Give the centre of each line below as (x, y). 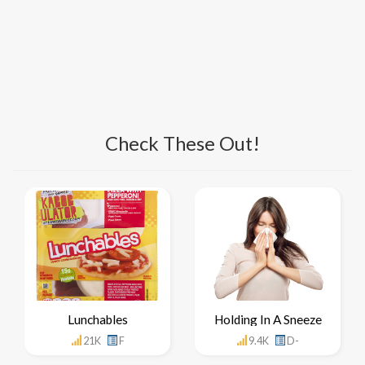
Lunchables (97, 320)
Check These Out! (182, 143)
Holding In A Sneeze (268, 320)
